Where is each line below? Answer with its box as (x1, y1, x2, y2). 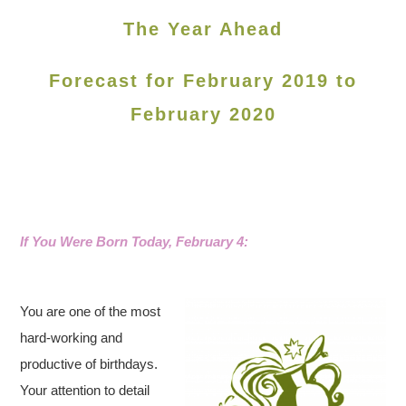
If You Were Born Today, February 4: (20, 234, 249, 249)
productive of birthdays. (20, 356, 159, 372)
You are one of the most (20, 304, 161, 319)
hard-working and (20, 330, 123, 345)
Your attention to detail (20, 382, 150, 398)
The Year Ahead (123, 19, 283, 39)
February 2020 (130, 104, 276, 124)
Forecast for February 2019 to (49, 71, 357, 91)
